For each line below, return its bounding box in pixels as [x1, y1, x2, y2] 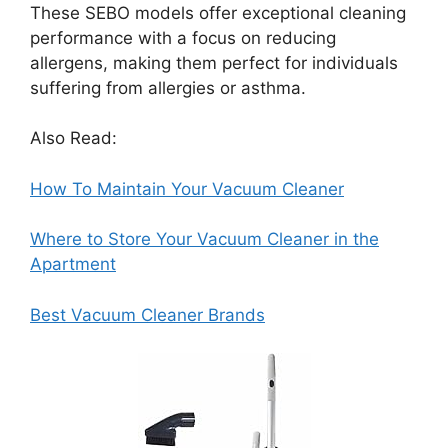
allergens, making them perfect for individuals [30, 52, 398, 73]
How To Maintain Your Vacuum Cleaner [30, 178, 344, 199]
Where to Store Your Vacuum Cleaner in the [30, 229, 379, 250]
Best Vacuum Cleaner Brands [30, 304, 265, 325]
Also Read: [30, 128, 117, 149]
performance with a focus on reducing [30, 27, 336, 48]
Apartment [30, 254, 116, 275]
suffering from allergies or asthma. [30, 77, 306, 98]
